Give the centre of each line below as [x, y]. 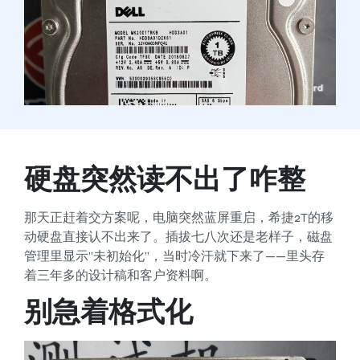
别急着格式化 [108, 312]
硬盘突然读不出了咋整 [165, 180]
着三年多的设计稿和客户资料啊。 [121, 276]
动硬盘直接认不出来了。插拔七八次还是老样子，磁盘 [178, 237]
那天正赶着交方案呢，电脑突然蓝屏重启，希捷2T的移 [179, 218]
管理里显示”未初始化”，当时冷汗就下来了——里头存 [174, 256]
